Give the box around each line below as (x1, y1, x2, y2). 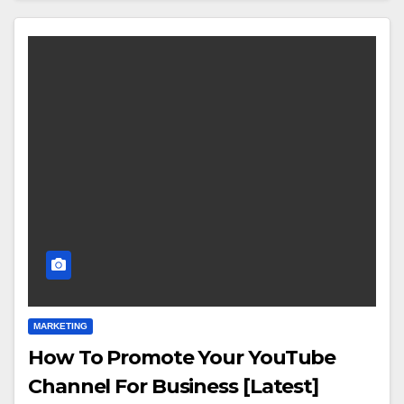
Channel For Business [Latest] (28, 373, 319, 399)
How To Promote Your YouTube (28, 344, 336, 370)
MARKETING (33, 320, 87, 331)
